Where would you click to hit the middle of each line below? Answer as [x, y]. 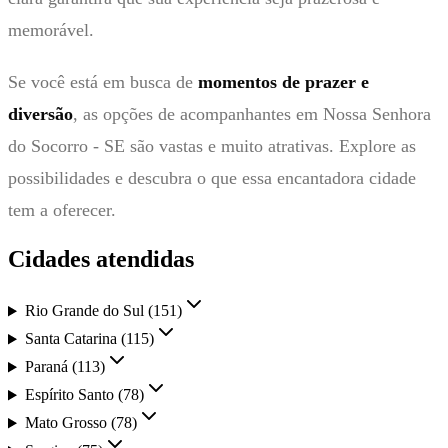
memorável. [51, 29]
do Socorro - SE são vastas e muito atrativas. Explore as [212, 145]
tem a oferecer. [62, 209]
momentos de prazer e [283, 81]
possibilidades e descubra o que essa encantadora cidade [212, 177]
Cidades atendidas [101, 258]
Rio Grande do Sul [84, 311]
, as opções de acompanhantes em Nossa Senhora [252, 113]
